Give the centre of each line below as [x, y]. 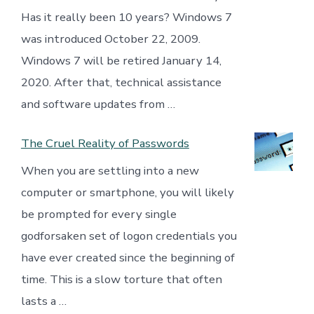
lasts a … [43, 301]
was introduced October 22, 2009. [110, 39]
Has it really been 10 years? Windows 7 [126, 17]
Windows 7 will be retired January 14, [121, 60]
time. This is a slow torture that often [121, 280]
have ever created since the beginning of [128, 258]
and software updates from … [98, 104]
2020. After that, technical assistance [121, 82]
